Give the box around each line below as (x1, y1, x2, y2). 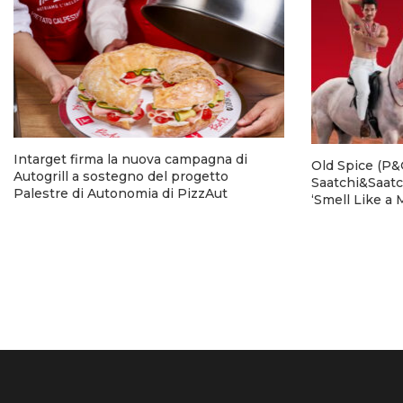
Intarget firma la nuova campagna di (13, 151, 247, 168)
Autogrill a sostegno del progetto (13, 168, 228, 185)
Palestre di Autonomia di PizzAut (13, 185, 228, 202)
